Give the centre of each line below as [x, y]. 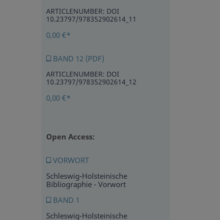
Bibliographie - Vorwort [86, 184]
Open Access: [70, 137]
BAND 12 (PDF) [77, 59]
